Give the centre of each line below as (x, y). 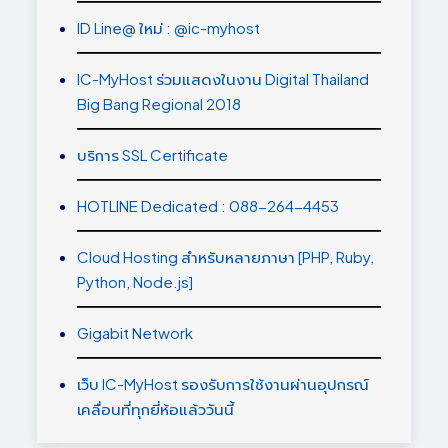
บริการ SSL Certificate (153, 155)
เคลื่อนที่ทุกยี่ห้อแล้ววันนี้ (156, 409)
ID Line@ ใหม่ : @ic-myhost (169, 28)
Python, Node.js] (135, 282)
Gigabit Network (135, 333)
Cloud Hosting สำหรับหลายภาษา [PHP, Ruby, (226, 257)
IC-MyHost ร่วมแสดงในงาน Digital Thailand (223, 79)
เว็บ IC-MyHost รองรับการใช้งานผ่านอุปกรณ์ (223, 384)
